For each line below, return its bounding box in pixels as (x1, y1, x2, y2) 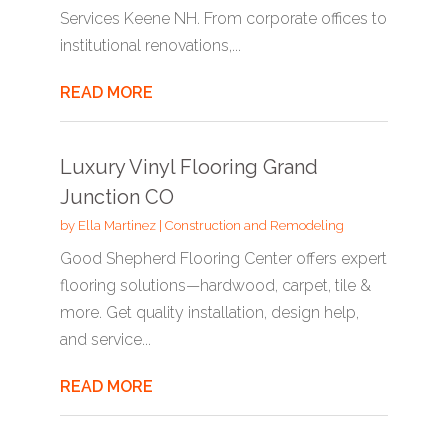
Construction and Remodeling (164, 218, 344, 233)
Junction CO (59, 185, 174, 209)
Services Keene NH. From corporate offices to (59, 9, 387, 28)
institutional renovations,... (59, 36, 241, 55)
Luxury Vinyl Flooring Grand (59, 155, 318, 179)
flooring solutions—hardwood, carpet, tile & (59, 276, 371, 295)
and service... (59, 330, 151, 349)
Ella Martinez (77, 218, 156, 233)
